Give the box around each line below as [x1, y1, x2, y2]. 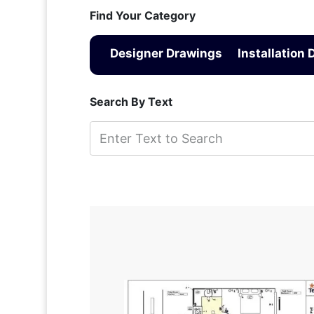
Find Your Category [89, 8, 196, 23]
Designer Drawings [109, 46, 222, 61]
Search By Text [89, 95, 172, 109]
